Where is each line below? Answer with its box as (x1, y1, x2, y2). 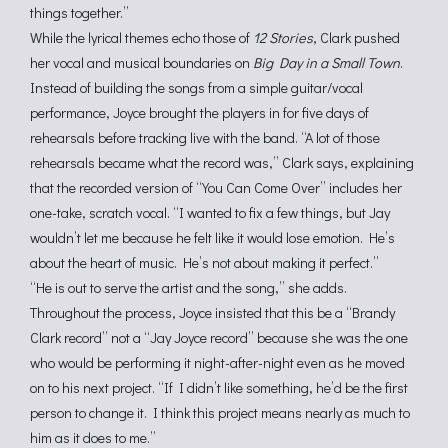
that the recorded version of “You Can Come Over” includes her (30, 178, 402, 197)
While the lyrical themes (30, 28, 169, 47)
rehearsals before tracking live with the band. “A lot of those (30, 128, 380, 147)
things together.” (30, 3, 129, 22)
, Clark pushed (313, 28, 400, 47)
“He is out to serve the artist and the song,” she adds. (30, 278, 347, 297)
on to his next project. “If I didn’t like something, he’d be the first (30, 378, 408, 397)
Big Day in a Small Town (253, 53, 400, 72)
